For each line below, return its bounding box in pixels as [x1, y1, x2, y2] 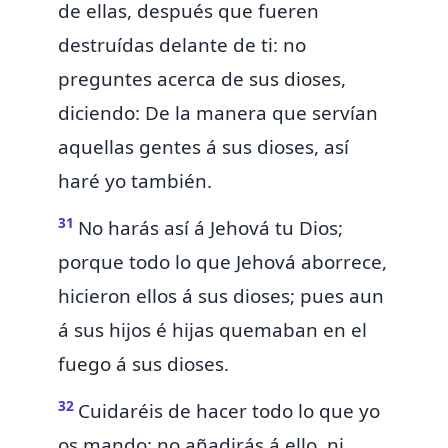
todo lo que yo [252, 398, 380, 425]
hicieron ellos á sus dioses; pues [58, 283, 349, 310]
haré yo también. [58, 168, 212, 195]
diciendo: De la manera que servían [58, 100, 378, 127]
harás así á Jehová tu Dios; [108, 215, 343, 242]
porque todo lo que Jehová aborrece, [58, 249, 387, 276]
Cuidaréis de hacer [78, 398, 252, 425]
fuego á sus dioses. [58, 351, 229, 378]
